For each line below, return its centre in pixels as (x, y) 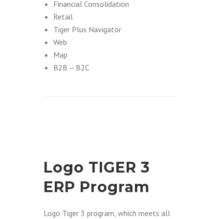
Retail (63, 17)
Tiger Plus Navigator (87, 29)
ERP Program (97, 187)
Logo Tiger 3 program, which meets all (107, 213)
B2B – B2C (71, 67)
